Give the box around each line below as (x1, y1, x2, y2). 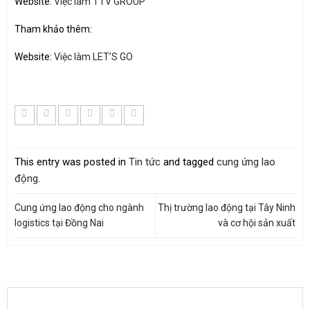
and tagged (161, 155, 217, 168)
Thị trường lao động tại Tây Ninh (158, 202, 295, 214)
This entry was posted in (15, 155, 129, 168)
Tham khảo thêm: (15, 24, 92, 35)
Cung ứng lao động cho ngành (15, 202, 144, 214)
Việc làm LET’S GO (52, 51, 133, 63)
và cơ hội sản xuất (218, 217, 295, 229)
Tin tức (129, 155, 161, 168)
